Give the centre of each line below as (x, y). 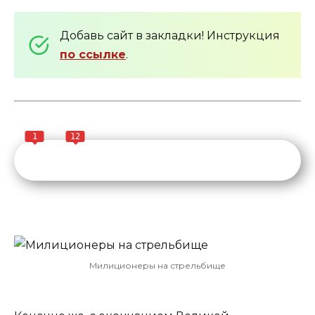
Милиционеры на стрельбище (157, 266)
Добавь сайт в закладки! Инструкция (170, 36)
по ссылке (93, 55)
